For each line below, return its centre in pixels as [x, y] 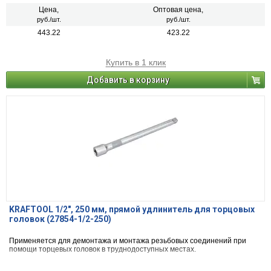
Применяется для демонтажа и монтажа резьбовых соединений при [128, 241]
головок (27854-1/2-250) [60, 219]
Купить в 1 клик [135, 63]
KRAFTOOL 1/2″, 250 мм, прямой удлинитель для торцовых [132, 210]
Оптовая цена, [178, 10]
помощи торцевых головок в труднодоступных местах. [103, 250]
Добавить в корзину [128, 80]
